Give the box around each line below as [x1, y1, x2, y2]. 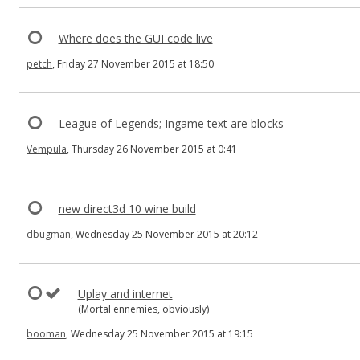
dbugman [27, 227, 71, 241]
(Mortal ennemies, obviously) [77, 302, 209, 316]
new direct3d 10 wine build [58, 201, 196, 216]
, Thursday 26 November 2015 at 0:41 [67, 142, 237, 156]
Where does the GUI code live [58, 31, 213, 46]
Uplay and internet [77, 286, 173, 301]
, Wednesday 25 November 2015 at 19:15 [66, 327, 253, 341]
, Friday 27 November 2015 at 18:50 [52, 57, 214, 71]
